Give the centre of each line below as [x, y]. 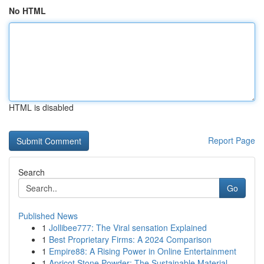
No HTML [27, 11]
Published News [48, 216]
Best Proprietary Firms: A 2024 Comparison [130, 239]
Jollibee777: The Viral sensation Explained [128, 227]
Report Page [232, 140]
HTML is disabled [41, 107]
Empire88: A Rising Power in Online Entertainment [143, 251]
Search [32, 172]
